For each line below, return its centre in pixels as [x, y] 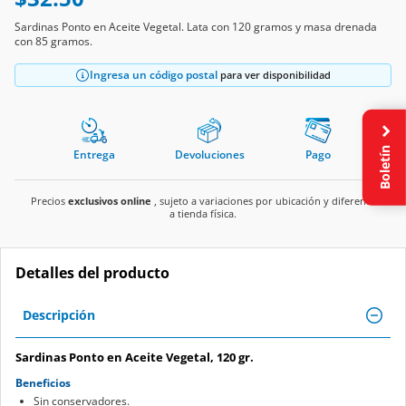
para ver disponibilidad [274, 53]
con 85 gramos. [53, 19]
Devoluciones [209, 132]
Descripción [59, 293]
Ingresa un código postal [154, 53]
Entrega [95, 132]
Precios [49, 179]
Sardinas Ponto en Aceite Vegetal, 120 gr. [135, 335]
